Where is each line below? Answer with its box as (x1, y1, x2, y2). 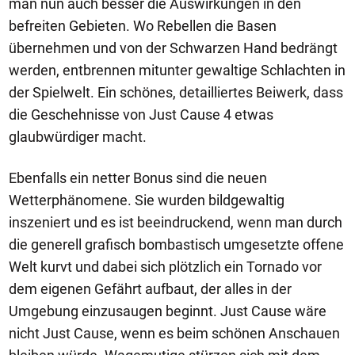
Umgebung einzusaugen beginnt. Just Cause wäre (9, 302, 326, 319)
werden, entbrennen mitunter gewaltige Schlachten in (9, 61, 345, 78)
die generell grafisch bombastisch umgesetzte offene (9, 235, 344, 253)
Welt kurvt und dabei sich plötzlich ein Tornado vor (9, 258, 322, 275)
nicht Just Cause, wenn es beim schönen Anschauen (9, 324, 340, 342)
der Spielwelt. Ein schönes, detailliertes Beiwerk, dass (9, 83, 343, 101)
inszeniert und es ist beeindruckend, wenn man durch (9, 213, 342, 231)
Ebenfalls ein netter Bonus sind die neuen (9, 169, 267, 186)
